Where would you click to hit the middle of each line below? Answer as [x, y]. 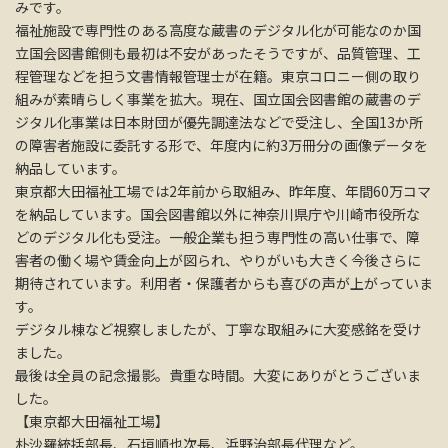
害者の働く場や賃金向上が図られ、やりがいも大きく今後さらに [218, 260]
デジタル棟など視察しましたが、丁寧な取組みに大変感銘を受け [218, 329]
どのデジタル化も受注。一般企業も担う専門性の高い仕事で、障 [217, 237]
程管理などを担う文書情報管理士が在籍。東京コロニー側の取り [218, 76]
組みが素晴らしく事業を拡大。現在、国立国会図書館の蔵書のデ [218, 99]
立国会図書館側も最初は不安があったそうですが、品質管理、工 [218, 53]
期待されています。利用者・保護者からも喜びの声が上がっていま [224, 283]
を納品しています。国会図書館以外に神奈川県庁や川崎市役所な [217, 214]
